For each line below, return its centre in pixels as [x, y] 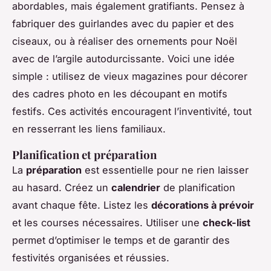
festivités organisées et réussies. [91, 257]
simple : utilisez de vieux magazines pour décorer [130, 76]
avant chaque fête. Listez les [82, 205]
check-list [227, 222]
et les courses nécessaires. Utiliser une [107, 222]
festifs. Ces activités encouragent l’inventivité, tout [132, 111]
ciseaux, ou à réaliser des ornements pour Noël [125, 41]
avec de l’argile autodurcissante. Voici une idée [123, 58]
